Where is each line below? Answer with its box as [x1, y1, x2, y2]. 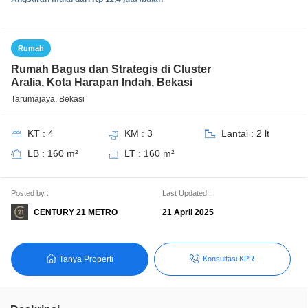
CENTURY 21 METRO [34, 207, 118, 217]
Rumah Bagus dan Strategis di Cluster [11, 63, 211, 75]
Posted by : [11, 189, 49, 197]
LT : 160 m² [124, 148, 175, 159]
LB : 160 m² [27, 148, 78, 159]
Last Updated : [162, 189, 211, 197]
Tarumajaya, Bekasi [11, 94, 85, 104]
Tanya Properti [58, 254, 113, 264]
